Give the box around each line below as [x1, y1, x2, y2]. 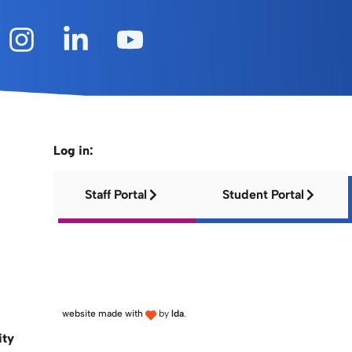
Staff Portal [85, 186, 148, 202]
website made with [61, 307, 143, 319]
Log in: [53, 142, 94, 158]
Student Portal [222, 186, 305, 202]
